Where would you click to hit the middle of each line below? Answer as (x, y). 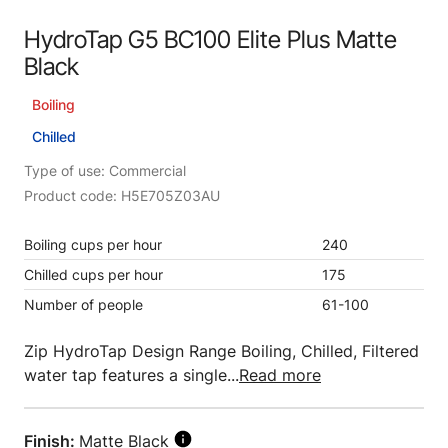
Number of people (83, 304)
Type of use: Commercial (105, 170)
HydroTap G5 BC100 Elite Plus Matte (210, 39)
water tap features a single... (131, 375)
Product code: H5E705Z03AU (122, 195)
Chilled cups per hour (93, 274)
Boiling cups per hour (93, 244)
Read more (280, 375)
